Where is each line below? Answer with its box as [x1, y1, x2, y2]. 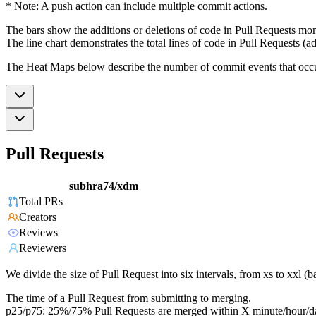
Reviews [19, 226, 58, 239]
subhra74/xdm [69, 180, 138, 193]
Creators [19, 211, 56, 224]
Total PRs [19, 195, 63, 208]
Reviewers [19, 242, 66, 255]
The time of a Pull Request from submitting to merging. [6, 292, 251, 305]
